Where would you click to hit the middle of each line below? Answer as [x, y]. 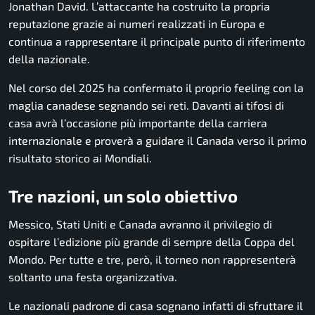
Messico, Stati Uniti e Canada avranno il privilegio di [140, 224]
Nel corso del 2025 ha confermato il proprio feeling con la [156, 88]
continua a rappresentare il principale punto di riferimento [157, 41]
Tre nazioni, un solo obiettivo [123, 196]
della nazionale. [49, 59]
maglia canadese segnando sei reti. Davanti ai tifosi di [146, 105]
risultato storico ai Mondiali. [80, 158]
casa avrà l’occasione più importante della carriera [138, 123]
